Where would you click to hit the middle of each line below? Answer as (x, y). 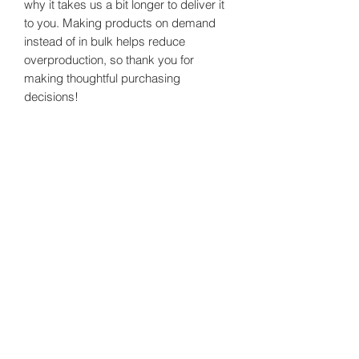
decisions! (51, 96)
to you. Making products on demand (120, 22)
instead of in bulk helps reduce (105, 41)
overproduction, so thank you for (109, 59)
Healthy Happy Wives (128, 177)
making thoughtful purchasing (102, 78)
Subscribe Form (128, 206)
